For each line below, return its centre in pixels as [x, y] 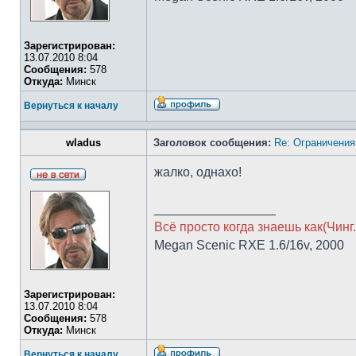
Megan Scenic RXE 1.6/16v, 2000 [249, 245]
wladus [83, 143]
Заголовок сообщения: [212, 143]
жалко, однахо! [198, 172]
